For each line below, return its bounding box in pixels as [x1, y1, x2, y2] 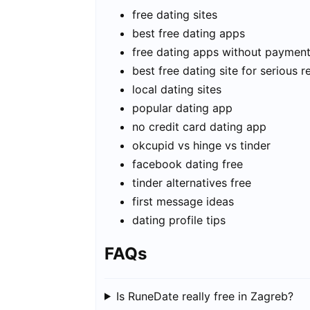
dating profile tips [132, 212, 226, 227]
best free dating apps [132, 26, 245, 40]
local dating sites [132, 82, 221, 96]
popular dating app [132, 100, 232, 115]
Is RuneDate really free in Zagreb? [116, 289, 293, 303]
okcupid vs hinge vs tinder [132, 138, 271, 152]
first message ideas [132, 194, 234, 208]
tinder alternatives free [132, 175, 251, 190]
